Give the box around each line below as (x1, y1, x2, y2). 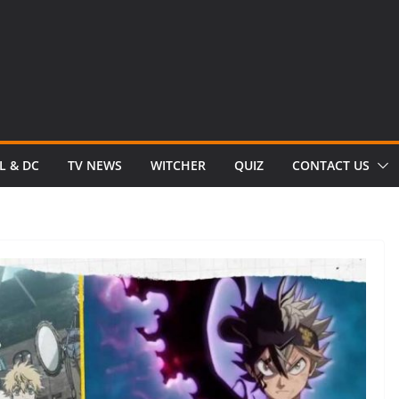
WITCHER (151, 157, 206, 174)
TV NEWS (68, 157, 122, 174)
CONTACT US (292, 157, 370, 174)
